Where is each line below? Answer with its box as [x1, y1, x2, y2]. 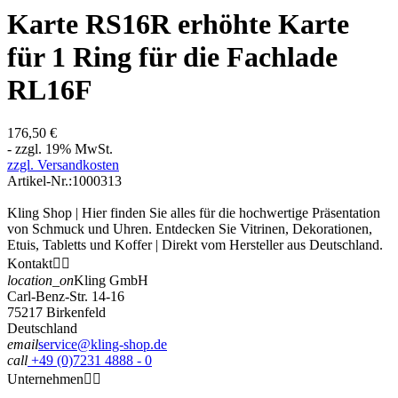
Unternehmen [7, 371, 84, 387]
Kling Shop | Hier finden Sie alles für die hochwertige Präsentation [7, 205, 380, 221]
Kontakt [7, 256, 52, 272]
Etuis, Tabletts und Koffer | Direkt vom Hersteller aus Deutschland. [7, 237, 383, 253]
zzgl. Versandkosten [7, 157, 119, 173]
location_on [7, 273, 74, 289]
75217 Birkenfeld [7, 305, 106, 321]
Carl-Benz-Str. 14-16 [7, 289, 124, 305]
